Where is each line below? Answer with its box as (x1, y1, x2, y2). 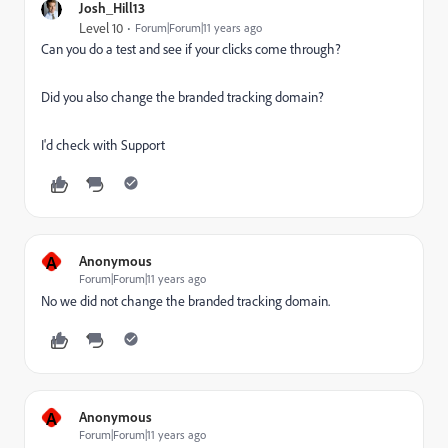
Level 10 (79, 19, 123, 37)
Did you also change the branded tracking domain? (41, 88, 324, 106)
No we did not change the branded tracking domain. (41, 292, 333, 310)
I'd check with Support (41, 136, 165, 154)
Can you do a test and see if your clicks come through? (41, 40, 341, 58)
